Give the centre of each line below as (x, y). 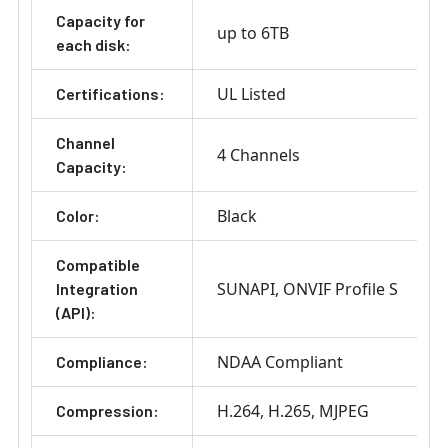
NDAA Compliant (280, 362)
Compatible (98, 265)
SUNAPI (246, 289)
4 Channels (258, 155)
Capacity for (100, 21)
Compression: (107, 411)
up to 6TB (253, 33)
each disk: (93, 45)
